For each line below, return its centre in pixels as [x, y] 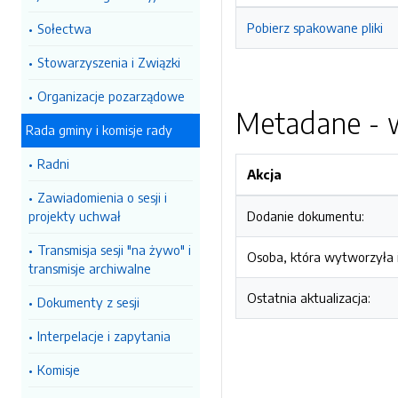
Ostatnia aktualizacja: [309, 298]
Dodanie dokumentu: [306, 216]
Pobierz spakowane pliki [315, 28]
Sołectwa [64, 28]
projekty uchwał [75, 216]
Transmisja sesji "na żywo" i [114, 250]
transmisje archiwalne [90, 268]
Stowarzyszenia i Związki [109, 62]
